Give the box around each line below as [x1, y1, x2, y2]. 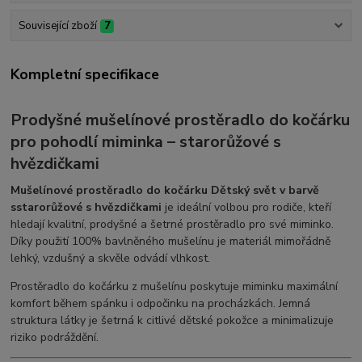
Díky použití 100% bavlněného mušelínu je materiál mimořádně [11, 233, 331, 249]
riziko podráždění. [11, 329, 99, 345]
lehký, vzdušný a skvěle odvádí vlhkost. [11, 250, 211, 266]
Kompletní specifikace [11, 65, 160, 85]
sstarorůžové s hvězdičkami [11, 199, 166, 215]
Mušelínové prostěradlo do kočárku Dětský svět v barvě [11, 182, 320, 198]
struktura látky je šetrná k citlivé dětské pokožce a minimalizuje [11, 312, 335, 328]
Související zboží [18, 19, 97, 34]
